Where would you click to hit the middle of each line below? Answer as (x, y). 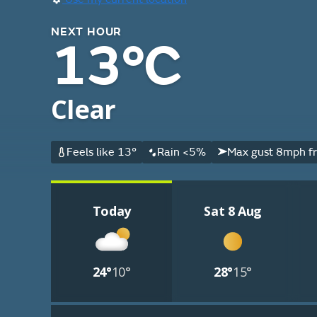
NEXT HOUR (87, 32)
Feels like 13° (101, 152)
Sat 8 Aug (233, 211)
